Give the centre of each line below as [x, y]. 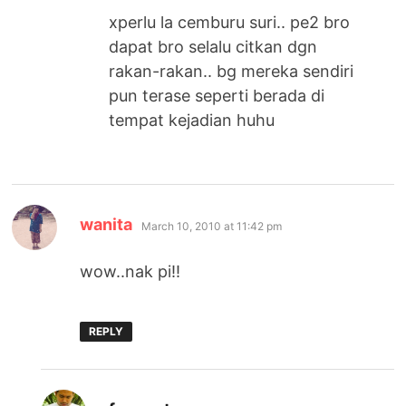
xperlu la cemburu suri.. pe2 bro [230, 22]
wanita [106, 224]
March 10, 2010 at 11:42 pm [212, 226]
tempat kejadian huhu [192, 120]
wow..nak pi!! [130, 271]
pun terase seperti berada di [217, 95]
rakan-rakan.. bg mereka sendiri [232, 71]
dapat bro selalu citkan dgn [213, 46]
